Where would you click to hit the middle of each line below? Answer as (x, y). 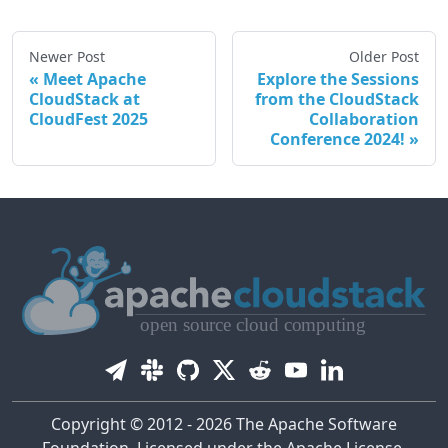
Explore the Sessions (338, 79)
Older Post (384, 56)
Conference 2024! (337, 139)
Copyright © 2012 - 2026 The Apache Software (224, 424)
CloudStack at (84, 99)
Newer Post (67, 56)
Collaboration (364, 119)
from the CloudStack (337, 99)
